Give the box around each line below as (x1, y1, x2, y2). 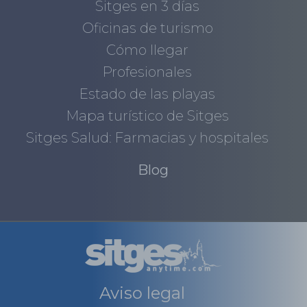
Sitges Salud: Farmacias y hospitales (26, 129, 269, 146)
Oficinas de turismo (82, 19, 213, 36)
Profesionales (103, 63, 193, 80)
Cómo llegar (106, 41, 189, 58)
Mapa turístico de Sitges (66, 107, 229, 124)
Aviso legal (99, 283, 185, 304)
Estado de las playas (79, 85, 216, 102)
